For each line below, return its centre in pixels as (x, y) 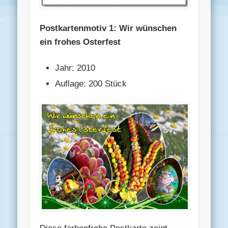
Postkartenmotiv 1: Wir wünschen (108, 28)
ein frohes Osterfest (80, 42)
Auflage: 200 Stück (91, 83)
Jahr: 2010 (75, 68)
